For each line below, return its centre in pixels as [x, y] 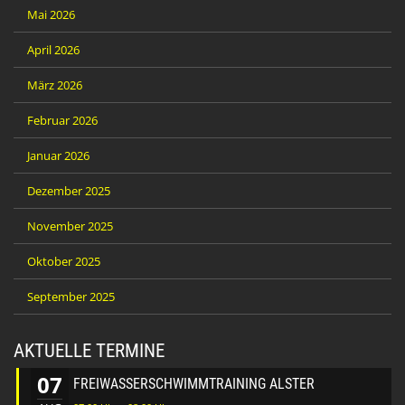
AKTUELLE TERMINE [89, 350]
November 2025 [70, 226]
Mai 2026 [51, 14]
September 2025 [71, 296]
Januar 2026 [58, 155]
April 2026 [53, 49]
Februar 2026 [62, 120]
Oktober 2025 [64, 261]
